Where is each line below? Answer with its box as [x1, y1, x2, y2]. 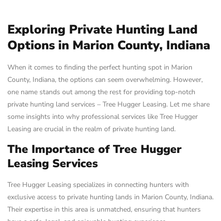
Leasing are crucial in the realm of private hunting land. [7, 124, 176, 134]
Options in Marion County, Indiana [7, 37, 210, 54]
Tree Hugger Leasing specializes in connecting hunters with [7, 180, 189, 190]
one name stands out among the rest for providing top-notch [7, 87, 195, 97]
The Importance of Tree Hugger [7, 142, 182, 157]
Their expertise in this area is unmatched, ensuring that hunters [7, 205, 201, 215]
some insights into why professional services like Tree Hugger [7, 112, 198, 121]
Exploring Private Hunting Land [7, 21, 198, 38]
